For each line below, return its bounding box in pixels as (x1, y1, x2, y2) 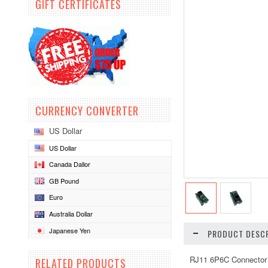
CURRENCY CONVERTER (35, 103, 139, 118)
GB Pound (49, 175, 79, 185)
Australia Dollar (49, 209, 93, 219)
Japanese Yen (49, 225, 90, 235)
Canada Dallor (49, 159, 90, 169)
